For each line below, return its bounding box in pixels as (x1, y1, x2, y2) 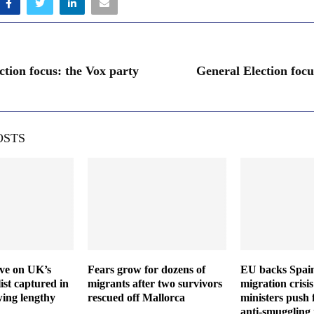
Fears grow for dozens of (87, 263, 205, 275)
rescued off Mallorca (87, 291, 185, 303)
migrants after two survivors (87, 277, 222, 289)
